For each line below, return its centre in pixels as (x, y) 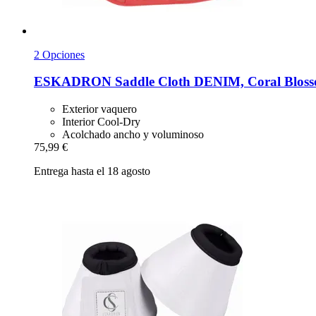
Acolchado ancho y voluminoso (133, 134)
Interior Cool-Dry (101, 121)
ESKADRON (73, 82)
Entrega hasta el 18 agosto (92, 171)
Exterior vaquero (99, 109)
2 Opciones (59, 54)
